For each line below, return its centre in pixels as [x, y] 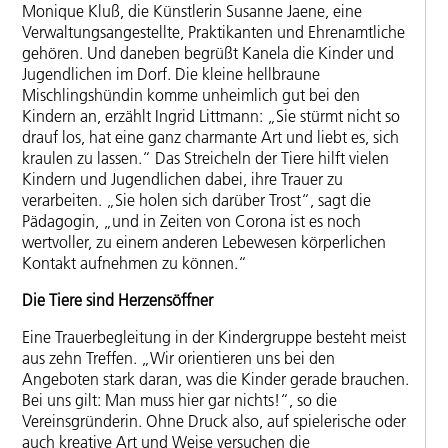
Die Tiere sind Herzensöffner [117, 300]
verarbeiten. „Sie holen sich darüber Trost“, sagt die [196, 200]
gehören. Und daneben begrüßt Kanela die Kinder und [208, 53]
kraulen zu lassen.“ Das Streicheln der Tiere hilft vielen [205, 158]
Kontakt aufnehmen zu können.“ [134, 263]
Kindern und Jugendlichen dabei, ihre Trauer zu [182, 179]
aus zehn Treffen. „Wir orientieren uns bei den [178, 357]
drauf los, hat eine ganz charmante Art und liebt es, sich [210, 137]
